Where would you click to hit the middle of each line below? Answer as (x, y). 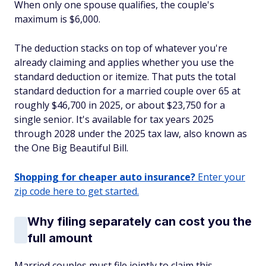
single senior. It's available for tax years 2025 (114, 119)
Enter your (220, 177)
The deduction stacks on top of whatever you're (121, 48)
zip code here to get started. (77, 191)
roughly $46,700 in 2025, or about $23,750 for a (120, 105)
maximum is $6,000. (57, 19)
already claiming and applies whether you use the (124, 62)
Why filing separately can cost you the (140, 221)
